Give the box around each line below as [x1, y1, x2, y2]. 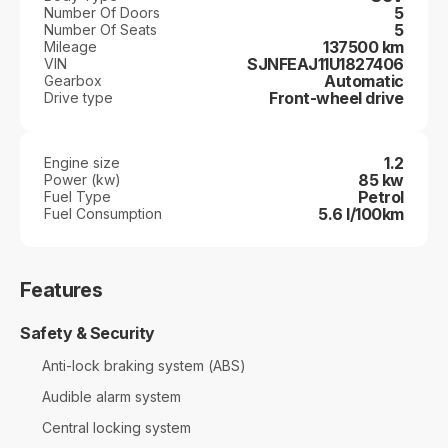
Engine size [44, 154, 120, 172]
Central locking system [42, 418, 191, 436]
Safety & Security [20, 322, 155, 343]
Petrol [357, 186, 404, 207]
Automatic [324, 70, 404, 91]
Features [20, 277, 103, 302]
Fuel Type [44, 188, 111, 206]
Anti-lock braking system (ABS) [42, 356, 246, 374]
